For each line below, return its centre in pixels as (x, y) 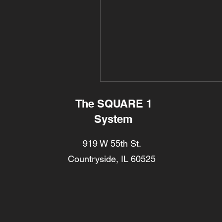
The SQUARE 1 (113, 104)
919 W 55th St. (112, 143)
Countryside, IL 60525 (112, 159)
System (114, 119)
